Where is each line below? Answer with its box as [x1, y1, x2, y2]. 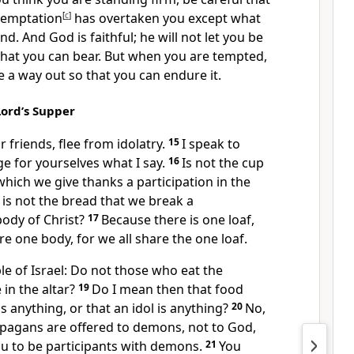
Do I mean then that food [92, 281, 243, 298]
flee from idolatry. [55, 135, 165, 153]
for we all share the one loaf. [73, 230, 247, 247]
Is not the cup [182, 154, 264, 171]
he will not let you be [137, 28, 263, 46]
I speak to [182, 135, 240, 153]
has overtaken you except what [71, 9, 261, 27]
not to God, [185, 318, 256, 336]
